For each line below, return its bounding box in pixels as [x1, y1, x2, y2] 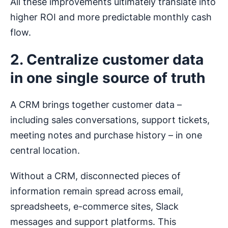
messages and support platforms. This [10, 216, 176, 227]
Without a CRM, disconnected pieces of [10, 170, 181, 181]
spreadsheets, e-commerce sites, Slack [10, 201, 179, 212]
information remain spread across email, [10, 185, 183, 196]
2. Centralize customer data [10, 50, 204, 68]
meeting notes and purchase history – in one [10, 129, 202, 140]
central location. [10, 145, 80, 156]
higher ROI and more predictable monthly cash [10, 11, 212, 22]
